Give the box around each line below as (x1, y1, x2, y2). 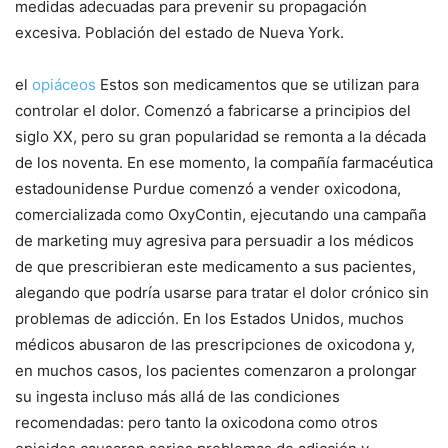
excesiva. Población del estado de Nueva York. (15, 23, 344, 43)
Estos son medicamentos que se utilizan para (96, 75, 419, 95)
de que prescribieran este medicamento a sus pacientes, (15, 257, 416, 277)
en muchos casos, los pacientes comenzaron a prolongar (15, 361, 417, 381)
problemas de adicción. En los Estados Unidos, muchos (15, 309, 404, 329)
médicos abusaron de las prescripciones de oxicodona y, (15, 335, 415, 355)
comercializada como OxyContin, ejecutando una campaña (15, 205, 426, 225)
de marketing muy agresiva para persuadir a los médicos (15, 231, 414, 251)
